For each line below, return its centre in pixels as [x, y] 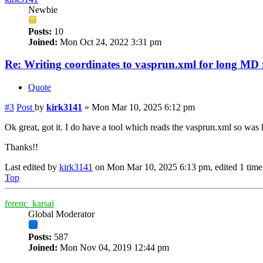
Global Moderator [61, 214]
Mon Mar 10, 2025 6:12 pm [143, 107]
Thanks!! [21, 147]
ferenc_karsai [29, 203]
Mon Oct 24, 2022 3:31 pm [109, 42]
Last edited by [32, 167]
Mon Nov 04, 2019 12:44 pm [113, 247]
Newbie [43, 9]
